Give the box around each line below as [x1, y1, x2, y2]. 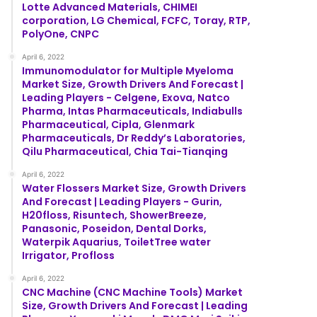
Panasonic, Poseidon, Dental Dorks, [22, 221, 207, 236]
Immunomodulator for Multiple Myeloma [22, 63, 234, 78]
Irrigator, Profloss [22, 248, 115, 263]
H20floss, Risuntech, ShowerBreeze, [22, 207, 207, 222]
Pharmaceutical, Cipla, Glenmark [22, 117, 195, 132]
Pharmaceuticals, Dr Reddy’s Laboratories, [22, 130, 246, 145]
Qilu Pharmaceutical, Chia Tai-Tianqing [22, 144, 229, 158]
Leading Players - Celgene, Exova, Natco [22, 90, 231, 105]
